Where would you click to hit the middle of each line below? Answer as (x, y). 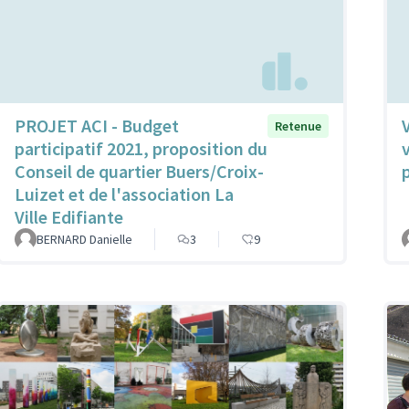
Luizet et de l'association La (124, 194)
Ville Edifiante (69, 216)
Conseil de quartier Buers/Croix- (139, 171)
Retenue (298, 126)
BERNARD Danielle (84, 239)
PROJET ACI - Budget (97, 125)
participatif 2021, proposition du (141, 148)
